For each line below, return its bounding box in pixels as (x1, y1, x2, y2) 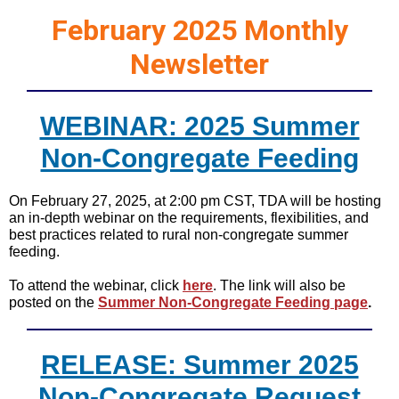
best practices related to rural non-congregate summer (9, 227, 348, 242)
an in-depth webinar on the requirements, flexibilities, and (9, 210, 369, 225)
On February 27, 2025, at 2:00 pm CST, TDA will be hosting (9, 193, 381, 208)
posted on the (9, 295, 98, 310)
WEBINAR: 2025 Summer (39, 111, 360, 141)
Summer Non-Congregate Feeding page (98, 295, 368, 310)
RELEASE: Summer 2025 (40, 350, 359, 379)
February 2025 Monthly (51, 13, 348, 47)
